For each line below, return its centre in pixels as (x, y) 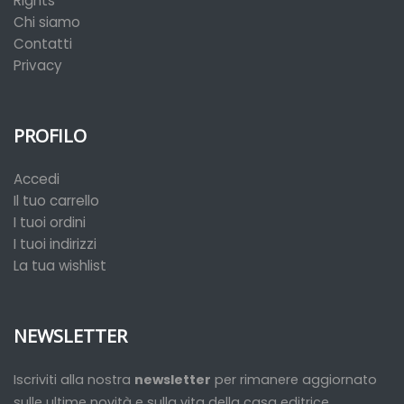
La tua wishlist (60, 266)
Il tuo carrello (56, 201)
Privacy (38, 66)
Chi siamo (47, 23)
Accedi (37, 179)
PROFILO (50, 136)
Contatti (43, 44)
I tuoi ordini (50, 223)
